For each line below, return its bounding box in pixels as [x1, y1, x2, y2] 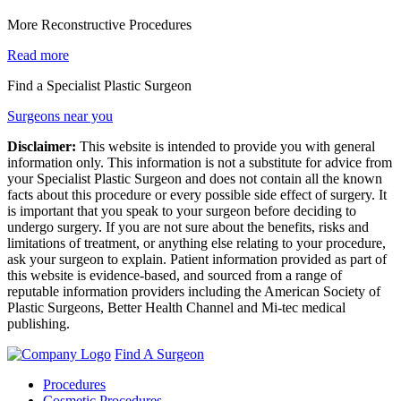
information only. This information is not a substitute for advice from [7, 154, 392, 170]
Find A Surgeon [115, 346, 204, 362]
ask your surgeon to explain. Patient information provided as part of [7, 251, 387, 267]
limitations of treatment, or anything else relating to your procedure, [7, 235, 386, 251]
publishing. [7, 315, 70, 331]
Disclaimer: [7, 138, 76, 154]
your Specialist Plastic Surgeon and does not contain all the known [7, 170, 382, 186]
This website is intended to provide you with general [76, 138, 375, 154]
